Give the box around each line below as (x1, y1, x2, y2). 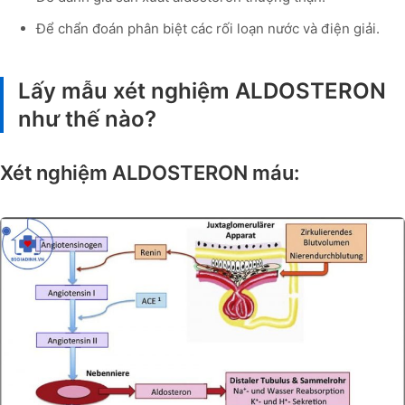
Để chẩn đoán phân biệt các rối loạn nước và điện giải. (36, 19, 380, 37)
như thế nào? (18, 105, 156, 132)
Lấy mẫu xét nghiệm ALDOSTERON (18, 77, 386, 104)
